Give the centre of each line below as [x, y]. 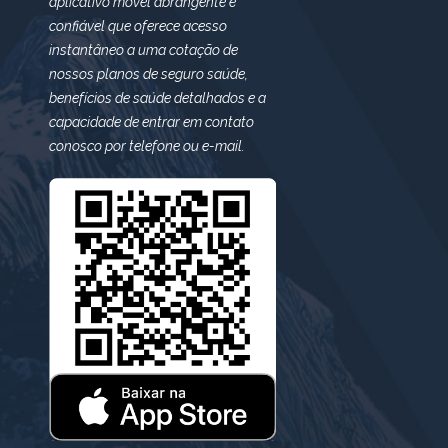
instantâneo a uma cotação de [143, 50]
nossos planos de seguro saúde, [148, 74]
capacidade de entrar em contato [151, 122]
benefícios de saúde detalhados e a [157, 98]
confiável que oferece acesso [137, 26]
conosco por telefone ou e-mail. [146, 146]
